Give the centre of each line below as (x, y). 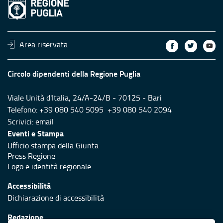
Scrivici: (21, 121)
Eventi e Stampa (36, 133)
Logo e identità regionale (49, 166)
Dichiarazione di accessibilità (56, 197)
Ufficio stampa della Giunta (53, 145)
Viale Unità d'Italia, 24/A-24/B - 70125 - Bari (85, 97)
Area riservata (44, 44)
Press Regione (31, 156)
